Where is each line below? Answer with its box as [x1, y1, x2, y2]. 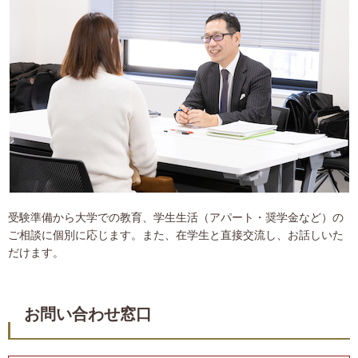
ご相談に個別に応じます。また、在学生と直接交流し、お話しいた [8, 229, 344, 242]
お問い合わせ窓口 [24, 305, 152, 324]
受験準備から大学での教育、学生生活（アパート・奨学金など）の [8, 211, 344, 225]
